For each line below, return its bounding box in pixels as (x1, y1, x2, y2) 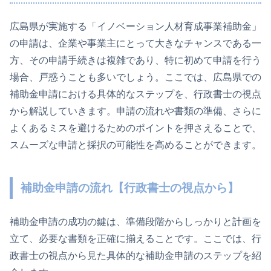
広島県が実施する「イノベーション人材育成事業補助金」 (10, 21, 261, 32)
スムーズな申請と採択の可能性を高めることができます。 (10, 140, 261, 151)
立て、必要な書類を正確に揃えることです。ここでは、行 (10, 233, 261, 244)
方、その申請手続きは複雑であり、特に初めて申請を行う (10, 55, 261, 66)
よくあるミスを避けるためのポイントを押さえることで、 (10, 123, 261, 134)
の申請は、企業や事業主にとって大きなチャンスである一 (10, 38, 261, 49)
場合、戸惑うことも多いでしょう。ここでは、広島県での (10, 72, 261, 83)
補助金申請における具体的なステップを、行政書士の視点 (10, 89, 261, 100)
